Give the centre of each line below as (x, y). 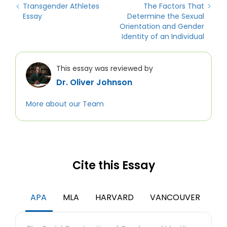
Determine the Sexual (166, 16)
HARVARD (115, 197)
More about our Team (65, 104)
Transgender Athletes (61, 6)
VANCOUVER (175, 197)
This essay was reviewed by (105, 68)
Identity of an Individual (163, 36)
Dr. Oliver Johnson (94, 82)
